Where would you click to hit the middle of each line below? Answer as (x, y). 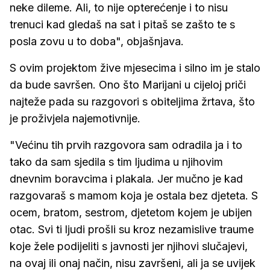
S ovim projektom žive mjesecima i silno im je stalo (135, 68)
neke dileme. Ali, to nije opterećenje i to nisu (119, 8)
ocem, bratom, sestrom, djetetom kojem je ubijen (131, 213)
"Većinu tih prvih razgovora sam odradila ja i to (126, 145)
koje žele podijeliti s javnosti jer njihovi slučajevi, (129, 246)
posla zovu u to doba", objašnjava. (97, 42)
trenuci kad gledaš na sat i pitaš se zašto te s (122, 25)
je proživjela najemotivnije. (75, 119)
